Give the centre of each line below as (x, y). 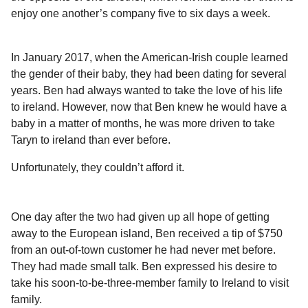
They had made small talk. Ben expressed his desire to (144, 267)
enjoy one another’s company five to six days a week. (141, 13)
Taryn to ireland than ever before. (91, 140)
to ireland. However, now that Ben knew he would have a (149, 107)
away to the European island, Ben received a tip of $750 (147, 234)
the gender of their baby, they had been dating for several (149, 74)
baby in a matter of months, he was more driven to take (143, 123)
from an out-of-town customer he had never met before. (143, 250)
